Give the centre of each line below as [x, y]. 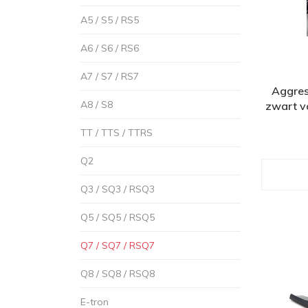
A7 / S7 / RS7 [110, 76]
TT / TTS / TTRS [117, 133]
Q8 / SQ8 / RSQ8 [118, 274]
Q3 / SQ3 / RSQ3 [118, 189]
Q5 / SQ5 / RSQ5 [118, 217]
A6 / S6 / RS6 [110, 48]
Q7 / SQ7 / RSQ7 [118, 245]
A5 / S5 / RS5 [110, 20]
